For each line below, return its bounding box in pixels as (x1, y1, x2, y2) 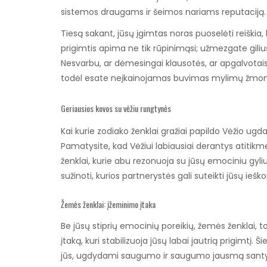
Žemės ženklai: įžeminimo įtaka (61, 197, 156, 210)
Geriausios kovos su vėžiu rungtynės (61, 102, 171, 115)
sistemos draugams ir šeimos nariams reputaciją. (61, 5, 266, 18)
